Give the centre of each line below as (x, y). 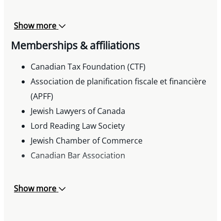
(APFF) (42, 96)
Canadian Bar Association (78, 155)
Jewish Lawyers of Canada (78, 111)
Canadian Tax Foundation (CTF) (88, 66)
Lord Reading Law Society (78, 126)
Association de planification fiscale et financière (119, 81)
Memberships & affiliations (75, 45)
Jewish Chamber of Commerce (87, 140)
